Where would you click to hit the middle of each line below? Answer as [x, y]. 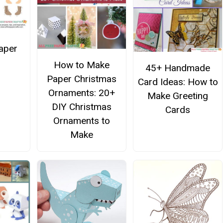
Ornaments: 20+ [81, 93]
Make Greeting [178, 96]
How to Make [81, 65]
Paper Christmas [81, 79]
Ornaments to [81, 121]
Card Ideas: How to [178, 82]
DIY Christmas [81, 107]
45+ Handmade [178, 68]
